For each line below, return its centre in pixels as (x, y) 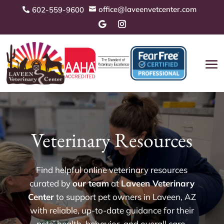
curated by (51, 183)
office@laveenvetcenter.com (147, 9)
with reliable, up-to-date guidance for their (112, 210)
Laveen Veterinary (157, 183)
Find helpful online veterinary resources (112, 170)
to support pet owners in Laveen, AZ (125, 197)
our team (90, 183)
